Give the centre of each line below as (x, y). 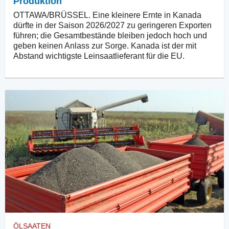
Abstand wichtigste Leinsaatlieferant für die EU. (99, 56)
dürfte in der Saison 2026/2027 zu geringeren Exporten (112, 25)
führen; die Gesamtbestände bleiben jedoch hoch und (110, 35)
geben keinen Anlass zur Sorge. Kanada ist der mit (105, 45)
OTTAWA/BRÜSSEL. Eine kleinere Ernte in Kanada (107, 15)
